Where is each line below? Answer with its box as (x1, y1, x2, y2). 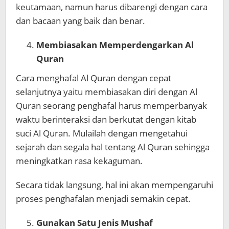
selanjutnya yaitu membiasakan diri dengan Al (16, 86, 197, 98)
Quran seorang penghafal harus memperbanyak (16, 100, 207, 112)
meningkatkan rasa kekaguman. (16, 155, 145, 167)
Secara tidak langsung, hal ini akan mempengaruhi (16, 179, 213, 191)
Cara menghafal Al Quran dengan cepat (16, 72, 171, 84)
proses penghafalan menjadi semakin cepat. (16, 193, 191, 205)
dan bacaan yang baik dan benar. (16, 14, 145, 27)
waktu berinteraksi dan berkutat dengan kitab (16, 113, 196, 126)
